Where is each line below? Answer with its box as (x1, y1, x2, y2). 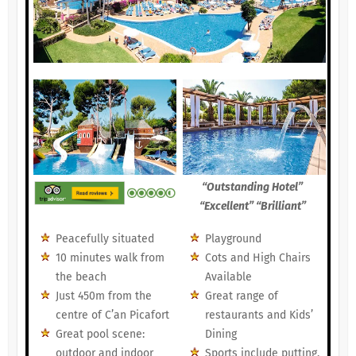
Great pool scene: (55, 327, 145, 342)
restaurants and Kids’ (204, 308, 313, 323)
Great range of (204, 289, 278, 304)
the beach (55, 270, 106, 284)
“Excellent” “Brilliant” (199, 199, 306, 214)
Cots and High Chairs (204, 251, 311, 265)
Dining (204, 327, 237, 342)
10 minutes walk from (55, 251, 164, 265)
